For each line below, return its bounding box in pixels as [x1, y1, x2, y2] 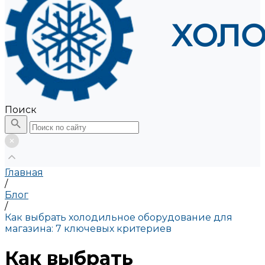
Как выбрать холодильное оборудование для [5, 212, 232, 223]
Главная [5, 167, 43, 178]
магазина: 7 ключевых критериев [5, 223, 172, 234]
